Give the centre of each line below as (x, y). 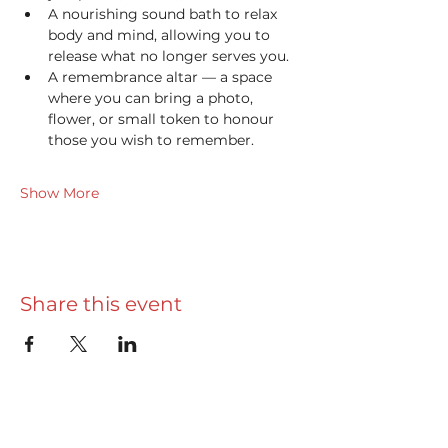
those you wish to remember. (153, 139)
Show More (59, 192)
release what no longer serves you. (168, 55)
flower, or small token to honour (163, 118)
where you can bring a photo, (152, 97)
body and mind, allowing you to (161, 34)
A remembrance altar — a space (162, 76)
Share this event (101, 303)
